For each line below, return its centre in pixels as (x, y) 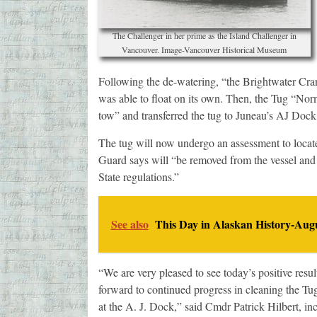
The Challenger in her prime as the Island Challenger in (204, 36)
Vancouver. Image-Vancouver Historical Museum (204, 50)
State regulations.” (138, 177)
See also (129, 224)
